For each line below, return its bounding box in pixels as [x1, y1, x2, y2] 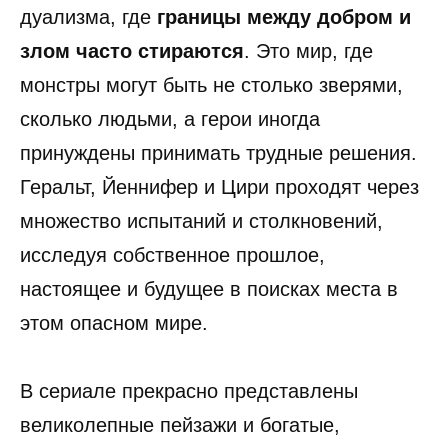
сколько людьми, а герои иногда [20, 108, 320, 131]
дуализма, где [20, 6, 157, 29]
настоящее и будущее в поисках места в [20, 278, 398, 301]
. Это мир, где [244, 40, 373, 63]
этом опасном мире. [20, 312, 208, 335]
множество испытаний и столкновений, [20, 210, 383, 233]
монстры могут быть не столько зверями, [20, 74, 403, 97]
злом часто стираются [20, 40, 244, 63]
